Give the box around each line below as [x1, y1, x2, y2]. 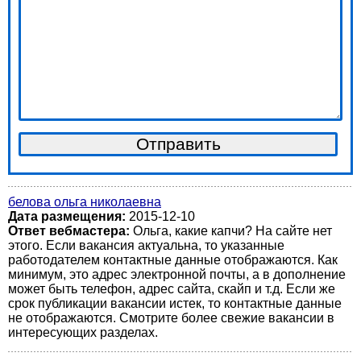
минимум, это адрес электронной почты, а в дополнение [8, 268, 346, 281]
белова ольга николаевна [8, 195, 161, 209]
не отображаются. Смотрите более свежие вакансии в [8, 311, 334, 325]
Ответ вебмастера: [8, 224, 133, 238]
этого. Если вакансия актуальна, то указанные [8, 239, 284, 252]
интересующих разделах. [8, 326, 158, 339]
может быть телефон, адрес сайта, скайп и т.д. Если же [8, 282, 335, 296]
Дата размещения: [8, 210, 126, 223]
